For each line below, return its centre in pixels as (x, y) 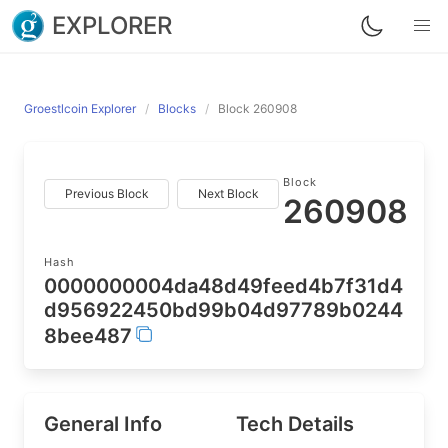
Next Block (228, 193)
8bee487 (88, 336)
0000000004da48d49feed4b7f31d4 (223, 286)
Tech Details (295, 424)
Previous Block (106, 193)
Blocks (177, 108)
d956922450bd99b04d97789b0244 (223, 310)
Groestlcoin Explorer (80, 108)
